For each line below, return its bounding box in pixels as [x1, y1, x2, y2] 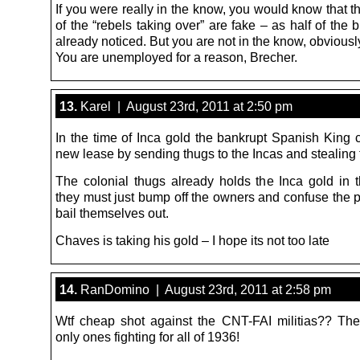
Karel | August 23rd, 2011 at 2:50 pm [77, 98, 292, 113]
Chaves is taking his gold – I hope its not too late [55, 232, 329, 247]
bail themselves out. [55, 205, 169, 220]
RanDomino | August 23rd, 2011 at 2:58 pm [77, 281, 331, 297]
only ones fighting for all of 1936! [55, 329, 239, 344]
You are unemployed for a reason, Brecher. [55, 49, 297, 64]
